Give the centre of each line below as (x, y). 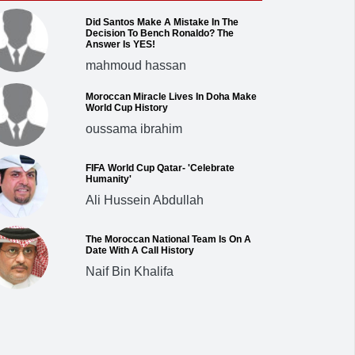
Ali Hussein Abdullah (144, 200)
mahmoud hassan (136, 65)
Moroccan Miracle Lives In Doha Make (171, 96)
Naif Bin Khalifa (129, 271)
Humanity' (108, 179)
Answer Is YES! (120, 44)
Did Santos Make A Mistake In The (162, 22)
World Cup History (126, 107)
